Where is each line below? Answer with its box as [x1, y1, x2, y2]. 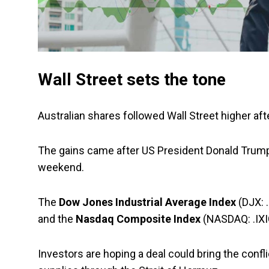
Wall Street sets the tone [38, 70, 226, 90]
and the [38, 213, 76, 226]
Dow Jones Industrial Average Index [59, 196, 236, 209]
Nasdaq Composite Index [76, 213, 201, 226]
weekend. [38, 161, 84, 174]
